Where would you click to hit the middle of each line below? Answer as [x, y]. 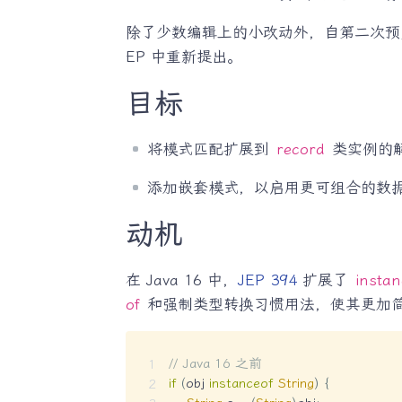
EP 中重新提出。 [184, 57]
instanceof [241, 383]
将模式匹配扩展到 [210, 149]
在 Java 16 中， [181, 280]
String [296, 383]
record [300, 149]
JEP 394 [267, 280]
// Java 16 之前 [215, 363]
